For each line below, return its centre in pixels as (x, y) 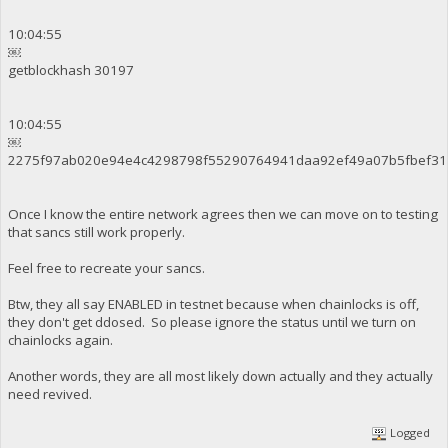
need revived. (49, 394)
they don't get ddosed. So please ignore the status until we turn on (211, 322)
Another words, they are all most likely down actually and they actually (220, 376)
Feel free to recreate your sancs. (106, 268)
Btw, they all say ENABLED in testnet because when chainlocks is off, (213, 304)
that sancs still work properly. (96, 232)
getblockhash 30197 (70, 70)
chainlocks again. (60, 340)
